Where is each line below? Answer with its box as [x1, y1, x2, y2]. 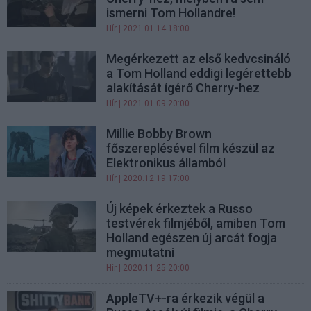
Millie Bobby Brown [106, 126, 212, 142]
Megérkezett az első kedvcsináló [106, 51, 292, 67]
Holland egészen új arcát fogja [106, 230, 278, 246]
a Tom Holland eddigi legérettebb [106, 66, 292, 81]
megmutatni [106, 245, 175, 260]
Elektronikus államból [106, 155, 226, 171]
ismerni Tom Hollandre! [106, 6, 236, 21]
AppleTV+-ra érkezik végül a [106, 291, 265, 306]
